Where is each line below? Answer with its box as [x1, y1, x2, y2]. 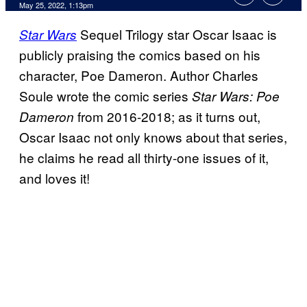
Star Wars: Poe [192, 87, 280, 106]
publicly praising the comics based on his [19, 45, 260, 64]
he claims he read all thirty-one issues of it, [19, 148, 269, 167]
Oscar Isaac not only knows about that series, [19, 127, 287, 147]
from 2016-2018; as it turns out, [74, 107, 260, 126]
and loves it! [19, 169, 90, 188]
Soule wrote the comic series [19, 86, 192, 106]
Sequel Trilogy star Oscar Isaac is [77, 25, 277, 44]
